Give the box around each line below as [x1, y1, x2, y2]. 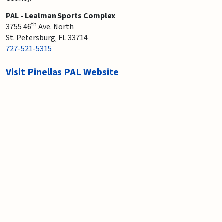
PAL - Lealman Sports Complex [6, 10, 115, 21]
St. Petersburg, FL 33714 [6, 32, 88, 43]
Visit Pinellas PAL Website [6, 65, 119, 79]
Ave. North [37, 21, 74, 32]
